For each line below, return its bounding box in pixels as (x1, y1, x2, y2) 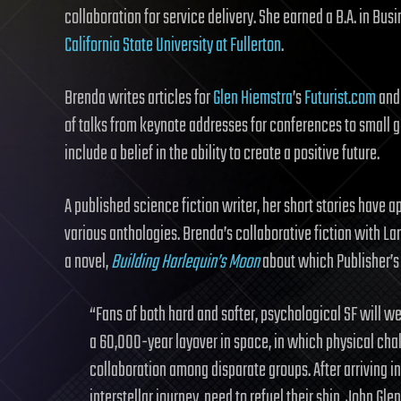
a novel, (64, 247, 111, 277)
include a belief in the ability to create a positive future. (64, 139, 380, 169)
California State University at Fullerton (64, 30, 281, 61)
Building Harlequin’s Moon (111, 247, 260, 277)
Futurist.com (304, 83, 376, 114)
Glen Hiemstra (213, 83, 293, 114)
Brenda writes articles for (64, 83, 213, 114)
